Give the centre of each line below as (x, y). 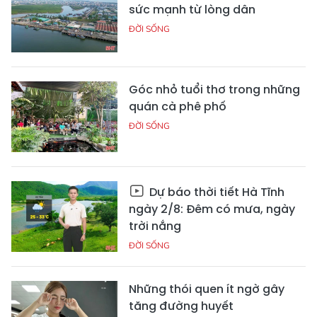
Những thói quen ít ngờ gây (207, 289)
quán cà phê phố (178, 107)
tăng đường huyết (181, 306)
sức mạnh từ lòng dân (192, 10)
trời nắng (155, 226)
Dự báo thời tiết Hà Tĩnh (215, 192)
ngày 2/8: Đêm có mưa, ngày (212, 209)
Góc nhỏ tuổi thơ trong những (214, 90)
